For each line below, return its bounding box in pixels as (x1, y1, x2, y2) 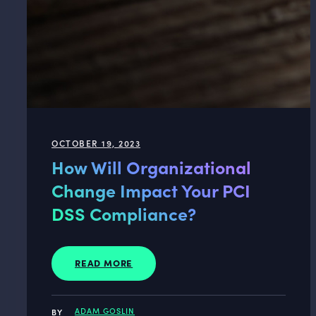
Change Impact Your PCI (51, 178, 250, 202)
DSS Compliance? (51, 201, 196, 226)
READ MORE (75, 256, 133, 269)
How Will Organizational (51, 154, 251, 179)
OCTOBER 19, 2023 (51, 137, 140, 149)
